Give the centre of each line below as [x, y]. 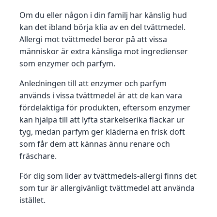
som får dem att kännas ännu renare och [95, 144]
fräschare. [38, 156]
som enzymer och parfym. [67, 64]
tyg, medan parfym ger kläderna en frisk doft [102, 132]
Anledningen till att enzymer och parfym [93, 84]
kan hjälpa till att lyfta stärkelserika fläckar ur [102, 120]
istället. [33, 200]
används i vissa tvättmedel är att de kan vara [101, 96]
